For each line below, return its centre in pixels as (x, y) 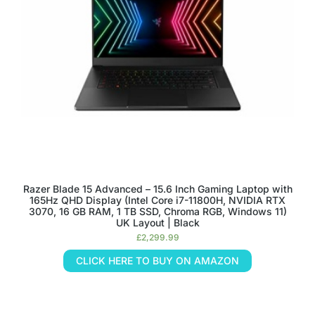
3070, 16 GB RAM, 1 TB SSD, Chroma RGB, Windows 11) (157, 211)
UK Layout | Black (157, 223)
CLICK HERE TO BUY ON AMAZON (157, 261)
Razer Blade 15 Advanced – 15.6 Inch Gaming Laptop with (157, 189)
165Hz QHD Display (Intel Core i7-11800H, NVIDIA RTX (157, 200)
